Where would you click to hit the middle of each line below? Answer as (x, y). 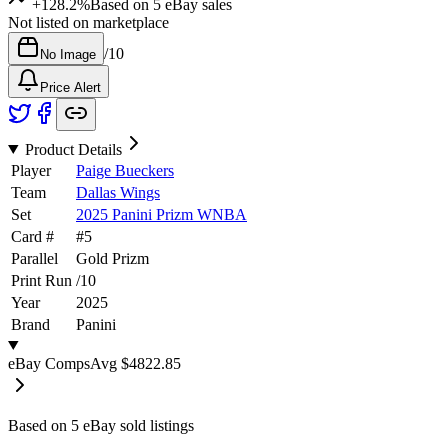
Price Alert (70, 87)
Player (31, 170)
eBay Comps (49, 363)
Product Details (73, 149)
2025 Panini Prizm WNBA (161, 214)
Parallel (34, 258)
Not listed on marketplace (88, 22)
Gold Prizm (112, 258)
